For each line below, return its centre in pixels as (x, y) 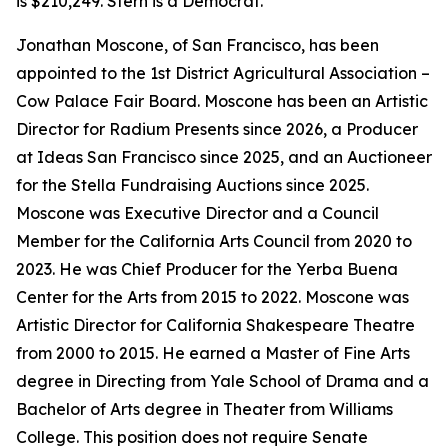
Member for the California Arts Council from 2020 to (214, 241)
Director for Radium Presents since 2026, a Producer (217, 129)
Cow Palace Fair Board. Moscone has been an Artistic (222, 101)
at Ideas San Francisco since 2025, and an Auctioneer (224, 157)
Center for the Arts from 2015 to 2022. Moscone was (212, 297)
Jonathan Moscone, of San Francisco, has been (197, 45)
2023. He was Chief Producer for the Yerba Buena (207, 269)
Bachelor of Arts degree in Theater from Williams (204, 409)
